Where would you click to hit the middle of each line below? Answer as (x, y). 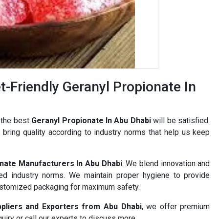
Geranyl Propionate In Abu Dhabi (91, 120)
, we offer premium (176, 206)
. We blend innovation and (166, 163)
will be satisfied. (180, 120)
